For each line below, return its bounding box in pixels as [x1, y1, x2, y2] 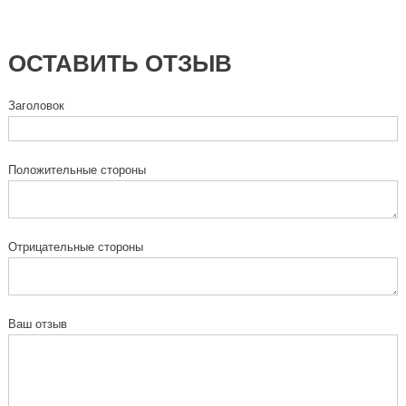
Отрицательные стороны [7, 239, 143, 254]
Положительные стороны [7, 162, 146, 177]
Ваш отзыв [7, 316, 67, 331]
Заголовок [7, 98, 64, 112]
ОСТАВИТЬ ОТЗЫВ [7, 49, 232, 77]
